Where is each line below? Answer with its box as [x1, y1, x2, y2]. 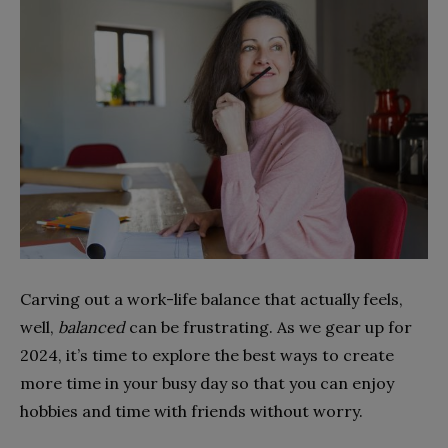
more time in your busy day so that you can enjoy [20, 372, 394, 393]
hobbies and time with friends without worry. [20, 400, 363, 421]
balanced [58, 316, 125, 337]
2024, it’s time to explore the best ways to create [20, 344, 394, 365]
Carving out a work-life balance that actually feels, [20, 288, 403, 309]
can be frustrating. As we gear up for [125, 316, 412, 337]
